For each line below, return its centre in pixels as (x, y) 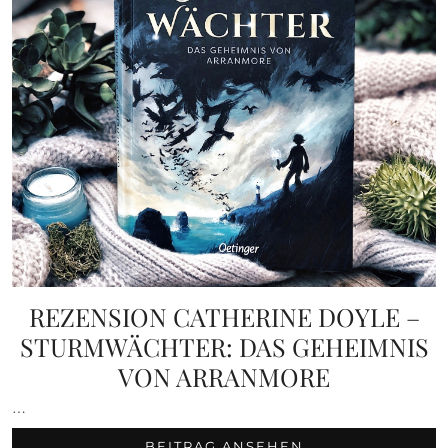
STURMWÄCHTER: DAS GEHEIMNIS (224, 347)
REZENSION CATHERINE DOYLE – (224, 317)
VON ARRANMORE (224, 377)
